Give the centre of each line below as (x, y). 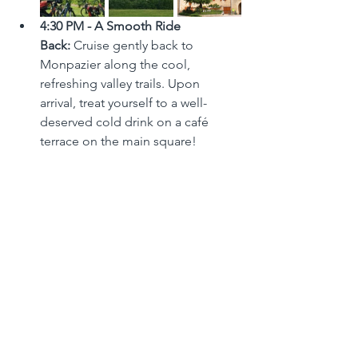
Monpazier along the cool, (117, 64)
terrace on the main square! (118, 141)
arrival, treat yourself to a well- (123, 102)
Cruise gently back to (133, 45)
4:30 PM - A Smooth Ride (112, 26)
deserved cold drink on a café (126, 121)
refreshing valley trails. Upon (121, 83)
